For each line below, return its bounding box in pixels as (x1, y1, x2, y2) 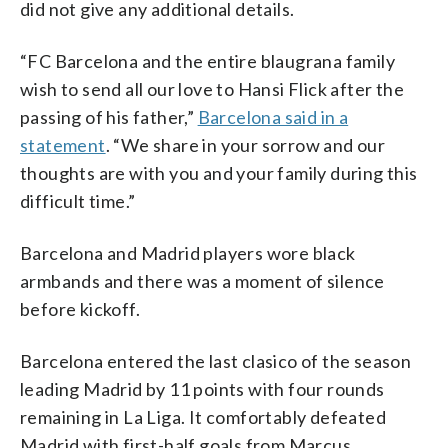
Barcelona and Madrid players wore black (20, 241, 356, 264)
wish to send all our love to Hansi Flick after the (20, 77, 404, 100)
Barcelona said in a (197, 105, 349, 128)
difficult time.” (20, 189, 136, 212)
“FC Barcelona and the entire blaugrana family (20, 49, 395, 72)
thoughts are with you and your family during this (20, 161, 418, 184)
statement (20, 133, 106, 156)
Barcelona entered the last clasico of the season (20, 349, 412, 372)
